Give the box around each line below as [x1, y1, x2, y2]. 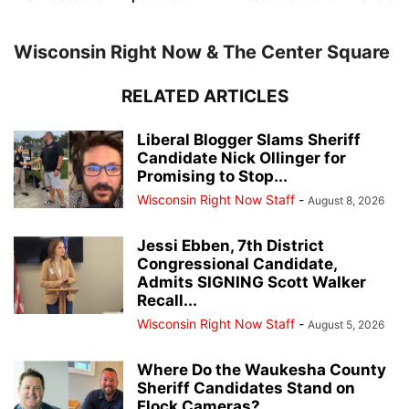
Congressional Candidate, [137, 255, 337, 274]
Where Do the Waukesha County [137, 361, 386, 380]
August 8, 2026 [308, 194, 384, 208]
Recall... [137, 291, 197, 310]
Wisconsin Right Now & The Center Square [14, 41, 390, 64]
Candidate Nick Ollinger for [137, 149, 346, 168]
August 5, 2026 [308, 318, 384, 332]
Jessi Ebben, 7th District [137, 236, 324, 256]
